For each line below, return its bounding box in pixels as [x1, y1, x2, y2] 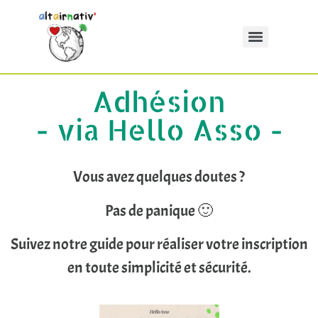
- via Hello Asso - [35, 111, 283, 148]
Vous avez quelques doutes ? [73, 167, 245, 187]
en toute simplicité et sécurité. [67, 258, 251, 278]
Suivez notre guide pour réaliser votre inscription [10, 234, 308, 255]
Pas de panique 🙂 [105, 200, 213, 221]
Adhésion [92, 83, 226, 120]
